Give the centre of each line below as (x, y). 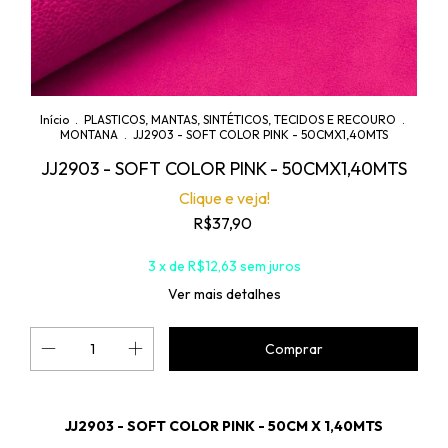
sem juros (270, 266)
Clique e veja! (224, 198)
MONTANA (89, 134)
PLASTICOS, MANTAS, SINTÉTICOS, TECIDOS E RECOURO (241, 119)
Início (54, 119)
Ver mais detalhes (224, 294)
